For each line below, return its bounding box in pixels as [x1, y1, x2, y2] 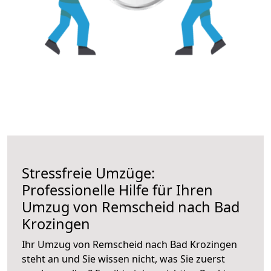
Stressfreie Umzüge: [22, 163, 155, 183]
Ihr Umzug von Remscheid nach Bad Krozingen [22, 237, 237, 251]
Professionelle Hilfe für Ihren [22, 180, 213, 200]
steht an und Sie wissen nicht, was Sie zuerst [22, 252, 225, 266]
